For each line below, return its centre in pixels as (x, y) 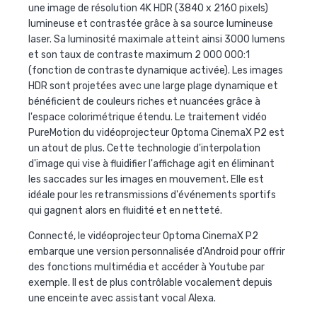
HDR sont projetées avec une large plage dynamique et (153, 86)
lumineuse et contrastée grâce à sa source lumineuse (151, 24)
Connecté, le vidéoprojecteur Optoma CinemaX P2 (143, 236)
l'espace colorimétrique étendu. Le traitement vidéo (148, 117)
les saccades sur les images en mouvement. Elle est (146, 180)
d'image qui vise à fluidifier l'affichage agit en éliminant (151, 164)
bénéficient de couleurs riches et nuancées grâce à (144, 102)
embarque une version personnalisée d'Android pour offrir (157, 252)
